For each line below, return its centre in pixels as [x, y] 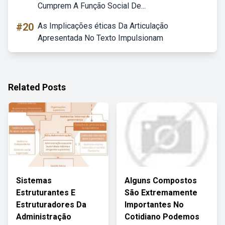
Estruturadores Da [51, 205]
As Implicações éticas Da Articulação [103, 26]
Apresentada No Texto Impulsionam [100, 38]
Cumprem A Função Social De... [92, 6]
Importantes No [154, 205]
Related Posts [37, 87]
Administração [44, 217]
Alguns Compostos [161, 181]
